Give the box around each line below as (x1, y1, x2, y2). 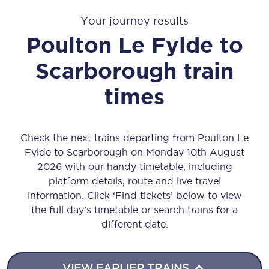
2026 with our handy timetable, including (37, 161, 232, 172)
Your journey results (80, 15, 189, 26)
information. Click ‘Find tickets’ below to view (27, 190, 242, 201)
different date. (101, 219, 168, 229)
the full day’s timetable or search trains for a (31, 204, 238, 215)
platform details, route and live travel (48, 175, 221, 186)
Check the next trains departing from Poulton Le (20, 132, 249, 143)
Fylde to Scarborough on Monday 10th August (25, 147, 244, 157)
